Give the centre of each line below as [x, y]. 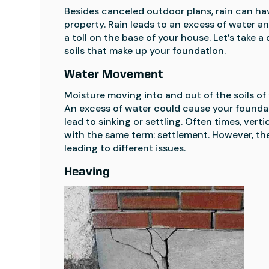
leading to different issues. [125, 148]
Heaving [87, 172]
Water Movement [114, 75]
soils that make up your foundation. [145, 50]
